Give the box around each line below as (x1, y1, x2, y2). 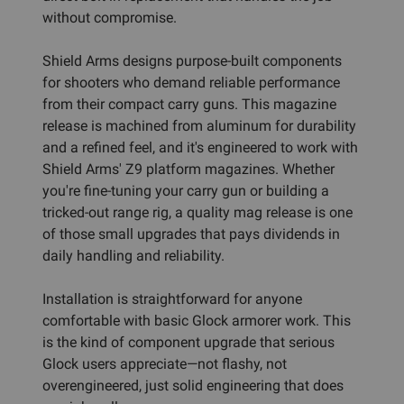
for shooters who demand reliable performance (42, 73, 340, 91)
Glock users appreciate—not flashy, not (42, 354, 287, 372)
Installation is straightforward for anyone (42, 289, 302, 308)
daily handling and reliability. (42, 246, 225, 264)
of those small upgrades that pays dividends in (42, 225, 340, 243)
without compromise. (42, 8, 177, 26)
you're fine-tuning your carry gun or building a (42, 181, 329, 199)
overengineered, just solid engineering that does (42, 376, 344, 394)
